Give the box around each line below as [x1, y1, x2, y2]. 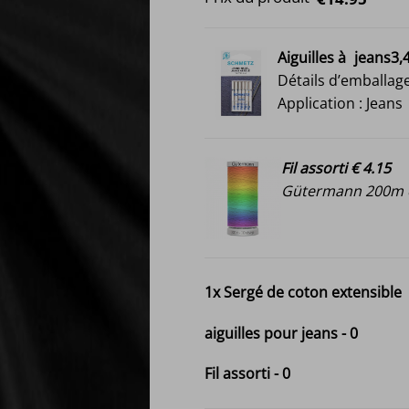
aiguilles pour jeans [204, 322, 338, 343]
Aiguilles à [278, 47, 346, 68]
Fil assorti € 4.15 [280, 158, 391, 178]
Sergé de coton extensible [224, 282, 402, 302]
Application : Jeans [278, 93, 403, 113]
